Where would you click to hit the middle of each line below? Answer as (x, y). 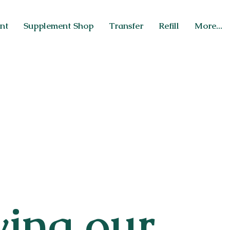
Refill (169, 25)
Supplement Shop (59, 25)
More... (208, 25)
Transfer (126, 25)
